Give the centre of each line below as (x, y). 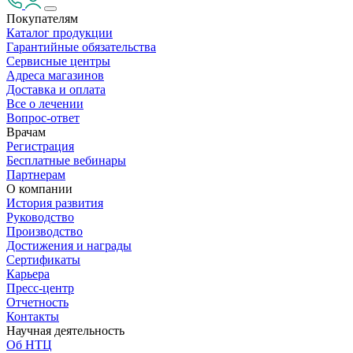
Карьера (28, 274)
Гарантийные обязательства (81, 47)
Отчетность (37, 302)
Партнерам (36, 175)
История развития (55, 203)
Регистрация (40, 146)
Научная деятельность (65, 331)
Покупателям (42, 19)
